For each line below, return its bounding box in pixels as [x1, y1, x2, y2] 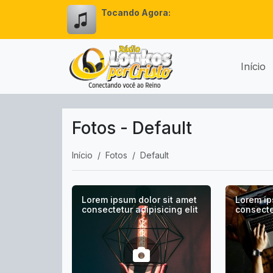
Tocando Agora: [101, 7, 171, 18]
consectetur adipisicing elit [82, 204, 198, 214]
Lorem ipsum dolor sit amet [82, 194, 197, 205]
